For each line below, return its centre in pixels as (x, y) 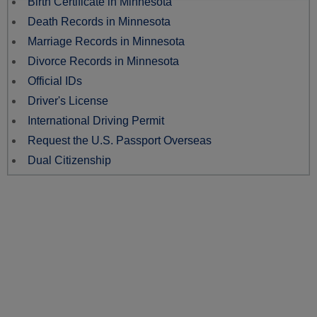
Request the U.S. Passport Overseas (120, 140)
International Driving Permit (96, 120)
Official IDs (55, 81)
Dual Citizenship (69, 160)
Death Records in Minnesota (99, 21)
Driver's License (68, 100)
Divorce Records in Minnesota (103, 61)
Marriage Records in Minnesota (106, 41)
